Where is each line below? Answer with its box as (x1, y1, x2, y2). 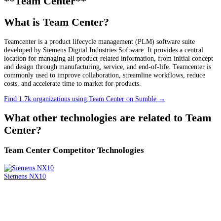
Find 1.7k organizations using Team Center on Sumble (4, 94, 158, 103)
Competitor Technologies (53, 145, 144, 155)
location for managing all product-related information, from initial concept (4, 54, 213, 62)
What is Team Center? (4, 16, 109, 28)
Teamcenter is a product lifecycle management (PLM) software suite (4, 37, 195, 45)
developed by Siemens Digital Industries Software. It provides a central (4, 45, 203, 54)
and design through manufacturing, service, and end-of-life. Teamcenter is (4, 62, 211, 71)
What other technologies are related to (4, 111, 185, 124)
